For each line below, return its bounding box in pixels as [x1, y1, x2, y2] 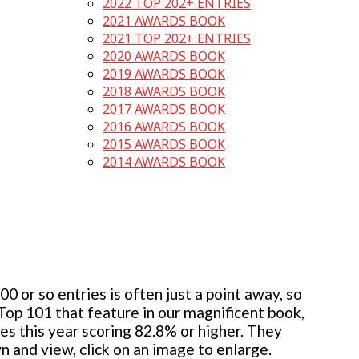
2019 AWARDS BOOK [103, 65, 225, 83]
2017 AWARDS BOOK [103, 100, 225, 119]
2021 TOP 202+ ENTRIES [103, 30, 251, 48]
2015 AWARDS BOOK [103, 135, 225, 154]
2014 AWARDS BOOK [103, 153, 225, 171]
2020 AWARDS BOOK [103, 47, 225, 66]
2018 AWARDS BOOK [103, 83, 225, 101]
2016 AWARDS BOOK [103, 118, 225, 136]
